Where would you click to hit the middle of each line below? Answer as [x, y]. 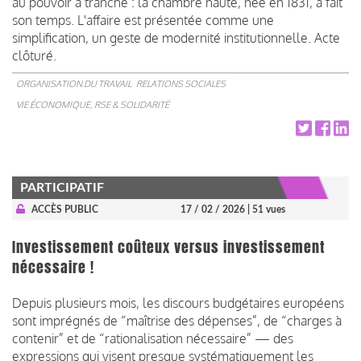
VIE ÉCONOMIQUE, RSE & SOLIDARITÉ [93, 104]
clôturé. [34, 55]
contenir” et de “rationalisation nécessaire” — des [153, 338]
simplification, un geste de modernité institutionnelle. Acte [176, 37]
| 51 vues [266, 209]
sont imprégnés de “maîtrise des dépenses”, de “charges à [177, 320]
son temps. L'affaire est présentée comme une [143, 20]
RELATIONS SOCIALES [181, 83]
